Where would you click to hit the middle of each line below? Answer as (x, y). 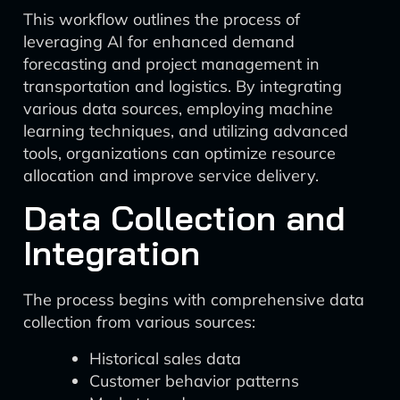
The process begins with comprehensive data (194, 300)
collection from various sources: (139, 322)
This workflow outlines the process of (162, 19)
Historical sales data (165, 358)
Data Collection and (184, 218)
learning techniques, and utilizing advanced (186, 131)
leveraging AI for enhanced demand (159, 42)
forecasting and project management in (171, 64)
